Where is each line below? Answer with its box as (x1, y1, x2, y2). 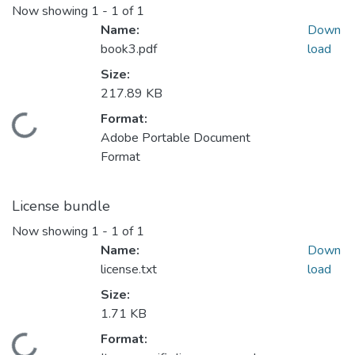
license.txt (101, 261, 157, 279)
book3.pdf (101, 40, 157, 59)
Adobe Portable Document (101, 129, 250, 147)
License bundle (12, 197, 110, 216)
